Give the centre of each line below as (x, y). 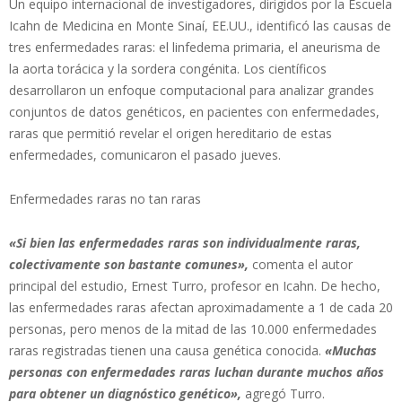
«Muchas (349, 350)
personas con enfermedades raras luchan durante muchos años (197, 371)
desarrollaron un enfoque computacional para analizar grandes (192, 90)
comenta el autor (302, 264)
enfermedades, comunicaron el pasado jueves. (145, 154)
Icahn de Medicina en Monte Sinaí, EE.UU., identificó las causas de (200, 25)
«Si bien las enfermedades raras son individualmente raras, (185, 242)
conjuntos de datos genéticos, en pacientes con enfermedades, (194, 111)
